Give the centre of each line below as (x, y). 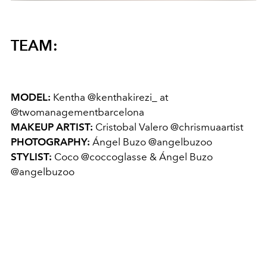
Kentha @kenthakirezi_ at (109, 97)
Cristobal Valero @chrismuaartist (168, 127)
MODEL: (31, 97)
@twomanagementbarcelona (77, 112)
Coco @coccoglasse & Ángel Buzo (132, 156)
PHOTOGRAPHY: (50, 142)
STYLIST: (31, 156)
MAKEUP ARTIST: (52, 127)
